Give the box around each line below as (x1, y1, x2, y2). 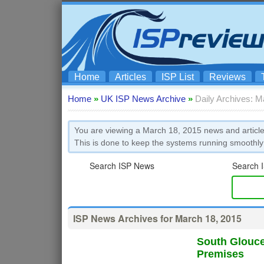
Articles (115, 72, 146, 82)
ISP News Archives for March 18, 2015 (73, 212, 242, 225)
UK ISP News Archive (101, 94, 186, 104)
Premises (196, 248, 244, 260)
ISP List (161, 72, 194, 82)
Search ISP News (89, 160, 154, 171)
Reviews (209, 72, 246, 82)
